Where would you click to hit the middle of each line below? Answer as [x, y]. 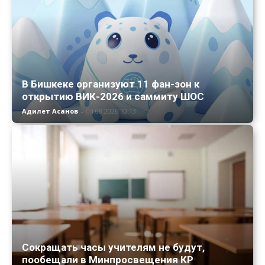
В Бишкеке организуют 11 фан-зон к [111, 84]
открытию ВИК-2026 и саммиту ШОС [113, 97]
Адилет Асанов [50, 111]
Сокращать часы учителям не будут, [113, 247]
